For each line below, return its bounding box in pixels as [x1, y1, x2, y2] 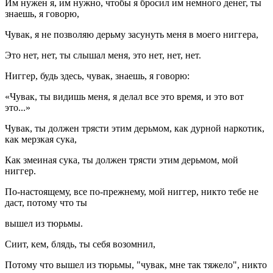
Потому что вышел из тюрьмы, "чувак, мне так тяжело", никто [5, 260, 267, 271]
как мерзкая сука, [5, 134, 77, 145]
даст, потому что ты [5, 197, 87, 208]
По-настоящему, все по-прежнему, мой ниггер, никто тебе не [5, 186, 258, 197]
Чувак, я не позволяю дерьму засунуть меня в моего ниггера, [5, 29, 258, 40]
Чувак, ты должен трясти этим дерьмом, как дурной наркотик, [5, 123, 264, 134]
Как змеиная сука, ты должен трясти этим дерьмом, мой [5, 155, 238, 166]
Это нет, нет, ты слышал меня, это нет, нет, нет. [5, 50, 201, 61]
